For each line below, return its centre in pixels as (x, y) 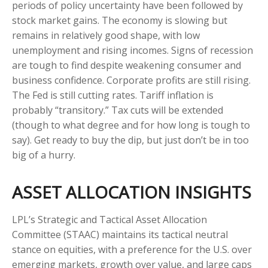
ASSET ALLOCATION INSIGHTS (132, 192)
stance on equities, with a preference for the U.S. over (132, 250)
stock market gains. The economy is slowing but (120, 21)
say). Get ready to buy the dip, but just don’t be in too (130, 140)
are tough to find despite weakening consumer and (127, 66)
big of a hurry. (44, 155)
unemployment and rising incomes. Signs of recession (133, 51)
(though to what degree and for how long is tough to (131, 125)
